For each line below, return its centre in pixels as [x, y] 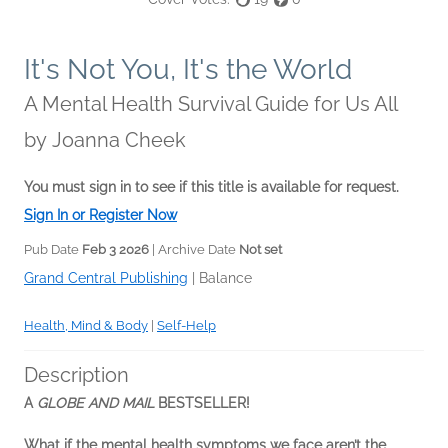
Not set [260, 250]
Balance [225, 278]
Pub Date [53, 250]
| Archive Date [194, 250]
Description [76, 375]
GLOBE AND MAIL [95, 403]
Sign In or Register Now [100, 215]
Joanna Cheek [119, 140]
